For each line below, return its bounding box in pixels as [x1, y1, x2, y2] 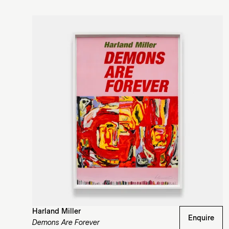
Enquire [188, 214, 214, 222]
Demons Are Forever [32, 219, 100, 226]
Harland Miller [32, 208, 81, 215]
